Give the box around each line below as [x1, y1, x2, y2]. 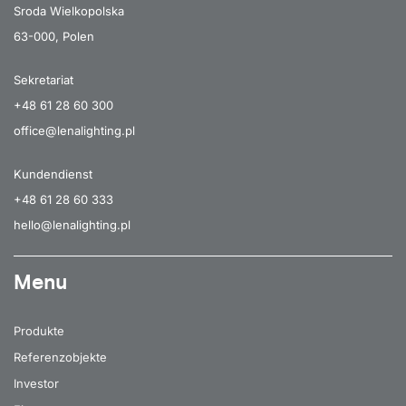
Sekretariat [14, 72, 73, 87]
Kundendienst [14, 166, 92, 181]
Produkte [14, 323, 64, 338]
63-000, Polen [14, 28, 94, 43]
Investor [14, 375, 59, 391]
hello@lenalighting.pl [14, 217, 130, 232]
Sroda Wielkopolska [14, 3, 124, 18]
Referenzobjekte [14, 349, 107, 364]
